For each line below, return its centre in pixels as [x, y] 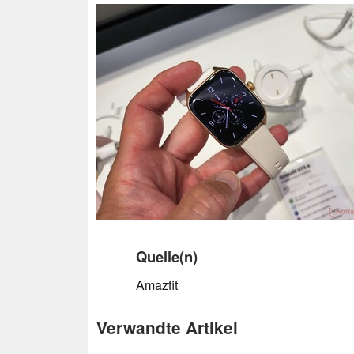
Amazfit [157, 284]
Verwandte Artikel [167, 327]
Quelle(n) [167, 256]
